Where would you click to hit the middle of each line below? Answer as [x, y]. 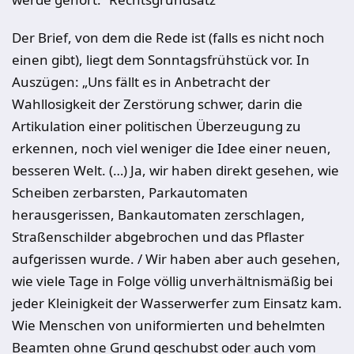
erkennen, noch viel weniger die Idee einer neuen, [171, 148]
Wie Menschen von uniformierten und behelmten [169, 325]
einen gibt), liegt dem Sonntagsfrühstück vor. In [161, 60]
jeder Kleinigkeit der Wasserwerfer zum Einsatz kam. [177, 303]
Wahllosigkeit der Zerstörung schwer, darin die [157, 104]
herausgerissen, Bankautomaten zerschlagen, [158, 215]
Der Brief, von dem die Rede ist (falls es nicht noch [168, 38]
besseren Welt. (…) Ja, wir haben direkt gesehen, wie [175, 170]
